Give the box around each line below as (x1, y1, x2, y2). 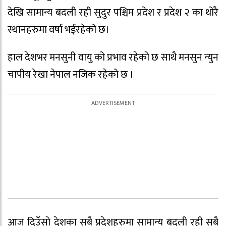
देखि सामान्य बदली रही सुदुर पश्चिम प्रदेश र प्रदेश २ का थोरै (8, 4, 218, 22)
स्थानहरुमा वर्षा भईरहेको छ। (8, 21, 109, 39)
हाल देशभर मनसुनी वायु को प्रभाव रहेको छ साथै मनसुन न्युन (8, 48, 218, 66)
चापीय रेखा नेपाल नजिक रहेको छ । (8, 66, 134, 83)
